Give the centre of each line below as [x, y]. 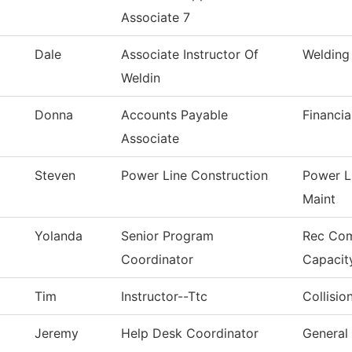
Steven [55, 176]
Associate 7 [156, 18]
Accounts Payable [174, 115]
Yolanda [59, 236]
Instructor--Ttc [164, 297]
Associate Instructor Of [190, 55]
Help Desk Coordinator [190, 334]
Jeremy [57, 334]
